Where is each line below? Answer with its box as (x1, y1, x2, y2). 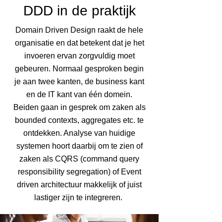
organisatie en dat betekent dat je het (14, 39, 144, 47)
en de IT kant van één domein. (26, 90, 132, 99)
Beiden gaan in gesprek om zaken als (13, 103, 146, 111)
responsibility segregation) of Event (17, 167, 141, 176)
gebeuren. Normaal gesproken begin (15, 64, 144, 73)
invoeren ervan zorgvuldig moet (24, 52, 135, 60)
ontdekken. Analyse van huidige (23, 129, 135, 137)
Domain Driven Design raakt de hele (15, 26, 143, 34)
